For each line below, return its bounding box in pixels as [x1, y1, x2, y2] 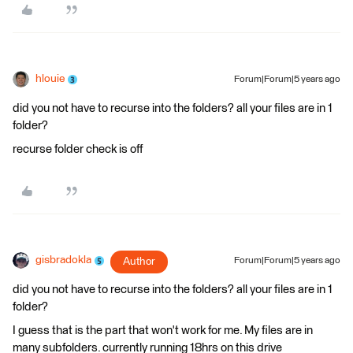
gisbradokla [35, 255, 91, 266]
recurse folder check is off [13, 143, 143, 156]
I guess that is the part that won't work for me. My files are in [13, 325, 313, 337]
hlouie [35, 73, 65, 85]
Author [123, 256, 155, 268]
